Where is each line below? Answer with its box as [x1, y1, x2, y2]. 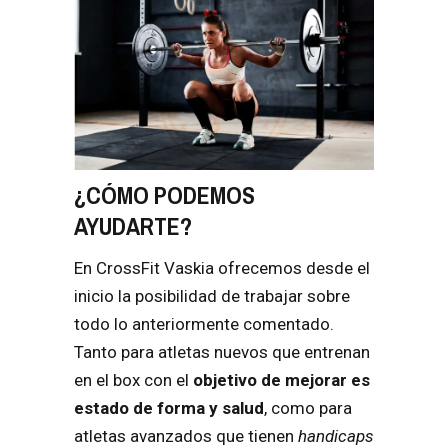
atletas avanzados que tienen [74, 425, 298, 446]
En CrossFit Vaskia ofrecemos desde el [74, 257, 370, 278]
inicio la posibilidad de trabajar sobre [74, 285, 350, 306]
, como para [264, 397, 352, 418]
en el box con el [74, 369, 193, 390]
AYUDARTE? [74, 209, 192, 242]
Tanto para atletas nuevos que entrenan [74, 341, 370, 362]
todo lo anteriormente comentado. [74, 313, 334, 334]
